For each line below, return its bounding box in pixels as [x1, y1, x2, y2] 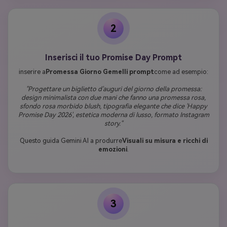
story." [104, 119, 123, 127]
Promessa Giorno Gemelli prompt [46, 67, 154, 75]
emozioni [98, 145, 127, 153]
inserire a [19, 67, 46, 75]
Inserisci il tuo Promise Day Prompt [45, 52, 182, 62]
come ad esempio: [154, 67, 208, 75]
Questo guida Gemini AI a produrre [19, 136, 122, 144]
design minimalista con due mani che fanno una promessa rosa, [21, 93, 206, 101]
